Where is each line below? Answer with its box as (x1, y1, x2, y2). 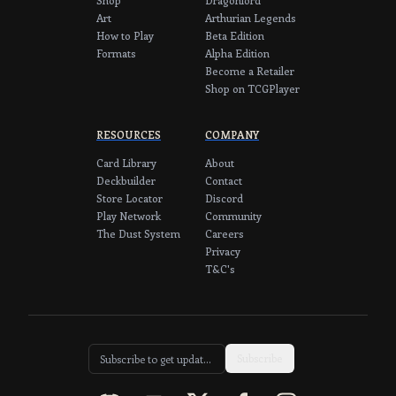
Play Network (96, 208, 161, 223)
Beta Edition (205, 27, 264, 42)
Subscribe (237, 351, 282, 366)
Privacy (205, 243, 240, 258)
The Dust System (96, 225, 180, 240)
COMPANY (205, 126, 259, 141)
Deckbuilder (96, 172, 156, 187)
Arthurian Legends (205, 10, 296, 25)
